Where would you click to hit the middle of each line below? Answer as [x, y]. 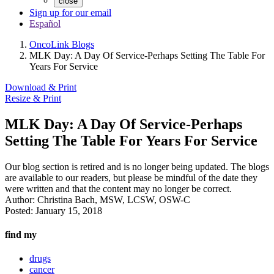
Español [45, 24]
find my [21, 235]
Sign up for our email [70, 13]
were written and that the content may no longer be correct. [118, 188]
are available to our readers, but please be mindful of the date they [131, 177]
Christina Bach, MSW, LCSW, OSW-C [113, 199]
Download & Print [41, 87]
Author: [20, 199]
